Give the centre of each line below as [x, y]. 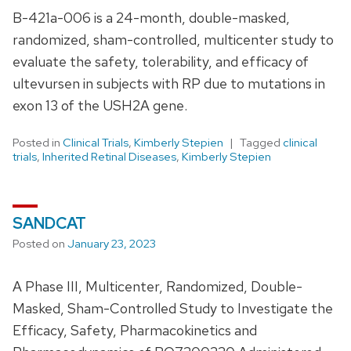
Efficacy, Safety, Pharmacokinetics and [135, 330]
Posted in [38, 142]
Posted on [40, 243]
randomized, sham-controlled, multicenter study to [173, 39]
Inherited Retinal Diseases [109, 156]
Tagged [261, 142]
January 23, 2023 [112, 243]
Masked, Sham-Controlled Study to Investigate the [173, 308]
